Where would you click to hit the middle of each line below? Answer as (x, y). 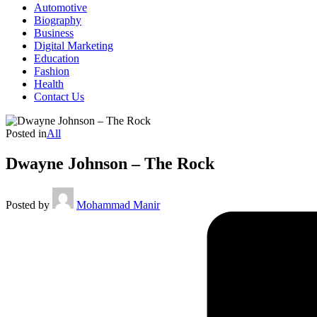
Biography (58, 20)
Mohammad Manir (118, 204)
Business (54, 33)
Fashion (52, 71)
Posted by (28, 204)
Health (49, 84)
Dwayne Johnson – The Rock (110, 163)
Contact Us (59, 97)
